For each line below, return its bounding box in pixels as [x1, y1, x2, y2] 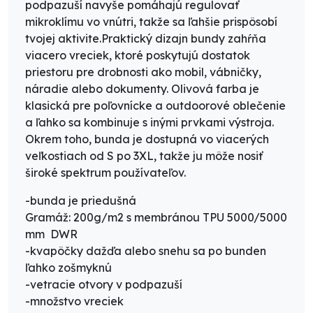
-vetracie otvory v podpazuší [25, 277, 185, 291]
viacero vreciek [25, 48, 109, 62]
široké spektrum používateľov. [25, 165, 186, 180]
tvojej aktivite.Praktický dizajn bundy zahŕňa [25, 31, 266, 45]
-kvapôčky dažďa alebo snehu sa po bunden [25, 243, 266, 258]
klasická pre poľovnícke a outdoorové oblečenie [25, 98, 286, 112]
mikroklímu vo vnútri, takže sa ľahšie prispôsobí [25, 14, 277, 29]
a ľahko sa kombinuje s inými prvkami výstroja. [25, 115, 274, 129]
